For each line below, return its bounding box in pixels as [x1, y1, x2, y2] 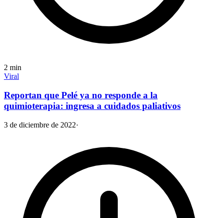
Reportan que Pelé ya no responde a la [4, 90, 158, 100]
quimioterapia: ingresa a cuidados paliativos [4, 100, 181, 111]
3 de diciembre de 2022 [4, 120, 76, 129]
